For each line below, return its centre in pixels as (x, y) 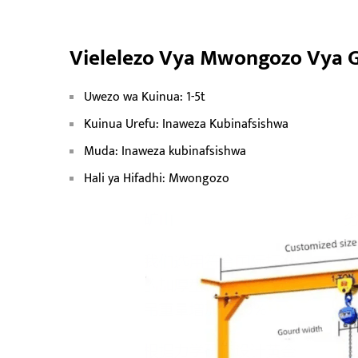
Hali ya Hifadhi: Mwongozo (157, 178)
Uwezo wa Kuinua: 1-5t (145, 97)
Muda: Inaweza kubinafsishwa (165, 151)
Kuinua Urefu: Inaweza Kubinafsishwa (186, 124)
